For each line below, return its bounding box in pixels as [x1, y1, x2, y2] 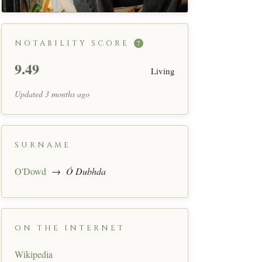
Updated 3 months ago [15, 88, 89, 99]
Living [151, 64, 175, 77]
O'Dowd [15, 164, 46, 177]
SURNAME [15, 139, 71, 150]
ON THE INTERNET [15, 222, 125, 233]
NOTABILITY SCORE [15, 37, 129, 49]
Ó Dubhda [66, 164, 106, 177]
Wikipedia [15, 247, 53, 260]
